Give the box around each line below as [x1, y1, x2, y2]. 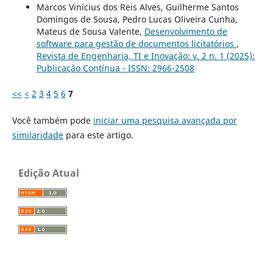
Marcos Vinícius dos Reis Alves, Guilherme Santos [36, 1, 239, 13]
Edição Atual [18, 166, 79, 180]
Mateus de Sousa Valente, [36, 26, 144, 38]
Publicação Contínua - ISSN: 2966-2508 [36, 62, 194, 74]
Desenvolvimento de [144, 26, 227, 38]
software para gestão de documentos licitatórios [36, 38, 236, 50]
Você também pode [12, 115, 93, 127]
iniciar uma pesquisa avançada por [93, 115, 237, 127]
